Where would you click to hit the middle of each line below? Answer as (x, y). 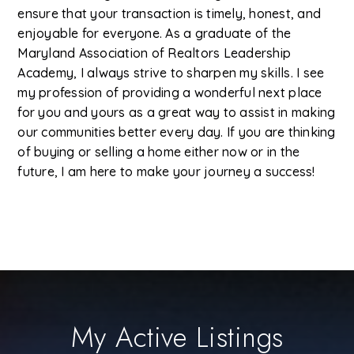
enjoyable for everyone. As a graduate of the (154, 33)
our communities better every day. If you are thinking (177, 132)
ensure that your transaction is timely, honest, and (169, 13)
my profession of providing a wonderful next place (170, 92)
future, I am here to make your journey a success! (166, 171)
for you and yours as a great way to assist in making (177, 112)
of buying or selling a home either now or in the (159, 151)
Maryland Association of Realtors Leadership (154, 53)
